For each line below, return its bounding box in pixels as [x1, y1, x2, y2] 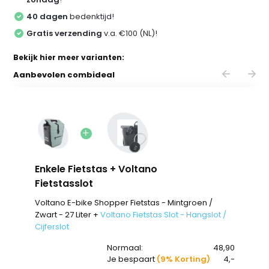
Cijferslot [34, 220, 69, 232]
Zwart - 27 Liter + [34, 208, 100, 220]
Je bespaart [106, 253, 157, 265]
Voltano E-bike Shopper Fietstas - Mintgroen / [34, 196, 213, 208]
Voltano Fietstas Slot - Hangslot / [100, 208, 226, 220]
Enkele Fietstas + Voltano [34, 162, 157, 176]
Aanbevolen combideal [13, 68, 115, 80]
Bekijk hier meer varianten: [13, 52, 125, 62]
